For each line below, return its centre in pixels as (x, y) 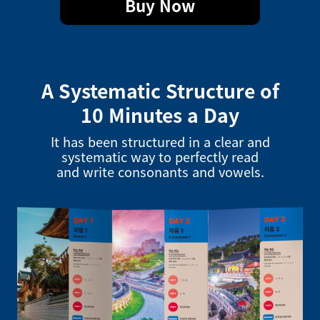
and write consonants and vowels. (160, 172)
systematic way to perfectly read (160, 157)
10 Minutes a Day (160, 114)
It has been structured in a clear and (160, 142)
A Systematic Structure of (160, 90)
